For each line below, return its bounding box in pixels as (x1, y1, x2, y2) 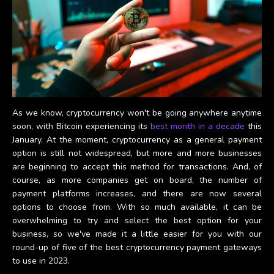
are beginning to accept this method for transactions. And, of (12, 160, 262, 172)
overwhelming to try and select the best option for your (12, 214, 262, 226)
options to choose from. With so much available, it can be (12, 201, 262, 213)
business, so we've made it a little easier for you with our (12, 228, 262, 240)
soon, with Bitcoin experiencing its (12, 120, 150, 132)
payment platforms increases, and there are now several (12, 187, 262, 199)
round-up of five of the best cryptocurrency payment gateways (12, 241, 262, 253)
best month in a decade (150, 120, 245, 132)
